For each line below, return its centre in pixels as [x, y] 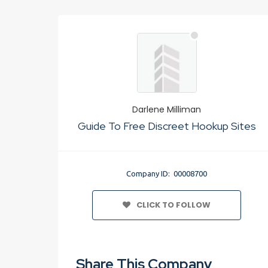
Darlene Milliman [167, 109]
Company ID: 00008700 [167, 173]
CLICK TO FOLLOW [174, 205]
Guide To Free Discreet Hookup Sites [167, 126]
